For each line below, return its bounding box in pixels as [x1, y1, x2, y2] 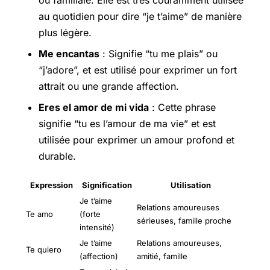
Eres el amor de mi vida [39, 101, 149, 114]
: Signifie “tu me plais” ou [99, 48, 218, 60]
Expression [30, 180, 73, 190]
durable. [39, 150, 76, 163]
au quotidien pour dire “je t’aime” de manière [39, 10, 242, 23]
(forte [80, 209, 101, 219]
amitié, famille [137, 251, 187, 261]
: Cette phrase [149, 101, 216, 114]
